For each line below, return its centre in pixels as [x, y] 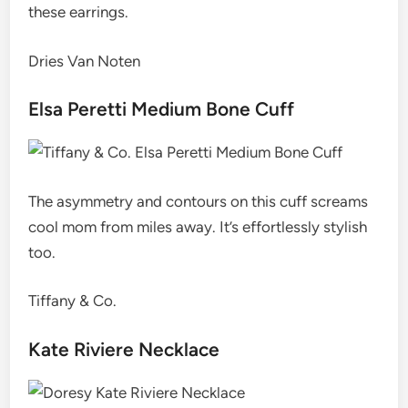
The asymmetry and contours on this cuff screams [199, 201]
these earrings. [79, 12]
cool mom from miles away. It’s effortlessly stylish [198, 226]
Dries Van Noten [85, 61]
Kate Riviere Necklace [124, 349]
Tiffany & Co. [73, 301]
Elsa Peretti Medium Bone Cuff [162, 109]
